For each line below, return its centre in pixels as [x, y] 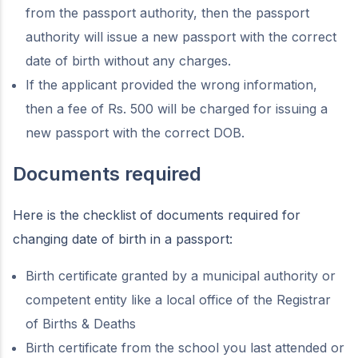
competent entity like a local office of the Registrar [178, 300]
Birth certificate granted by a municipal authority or [181, 276]
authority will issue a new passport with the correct [181, 37]
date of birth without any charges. [130, 61]
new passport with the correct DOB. [137, 133]
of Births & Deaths [81, 324]
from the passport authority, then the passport [167, 13]
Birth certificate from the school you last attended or [185, 348]
